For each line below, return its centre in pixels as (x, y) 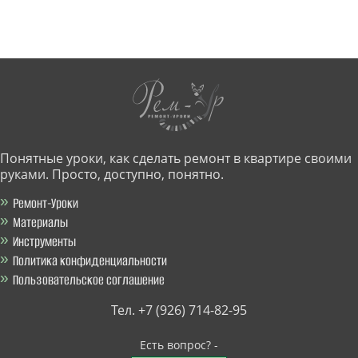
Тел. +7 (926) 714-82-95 (179, 310)
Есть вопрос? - (179, 345)
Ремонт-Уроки (46, 203)
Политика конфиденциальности (90, 261)
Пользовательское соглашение (89, 280)
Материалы (40, 223)
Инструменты (44, 242)
